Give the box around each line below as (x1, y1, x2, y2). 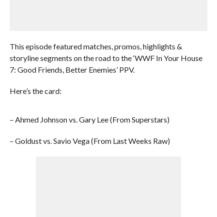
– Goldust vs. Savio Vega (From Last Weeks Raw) (9, 136, 170, 145)
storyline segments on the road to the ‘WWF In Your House (9, 53, 202, 62)
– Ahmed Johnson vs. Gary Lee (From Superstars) (9, 115, 170, 124)
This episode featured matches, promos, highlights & (9, 42, 182, 51)
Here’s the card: (9, 86, 62, 95)
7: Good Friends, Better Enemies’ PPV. (9, 65, 135, 74)
